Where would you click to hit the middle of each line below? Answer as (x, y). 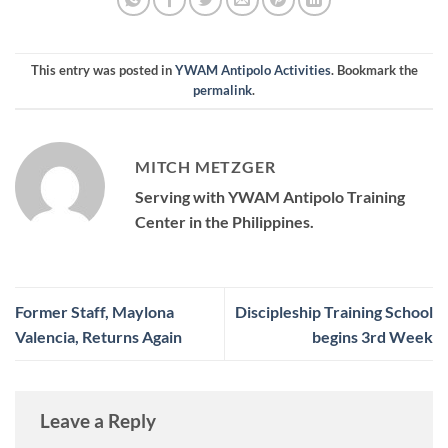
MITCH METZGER (205, 167)
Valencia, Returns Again (98, 337)
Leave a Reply (100, 421)
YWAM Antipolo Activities (252, 70)
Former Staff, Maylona (94, 312)
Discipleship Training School (334, 312)
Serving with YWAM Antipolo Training (270, 197)
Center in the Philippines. (224, 222)
